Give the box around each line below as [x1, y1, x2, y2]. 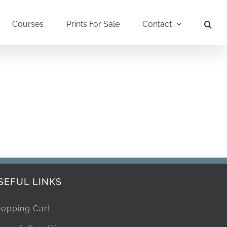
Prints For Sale [66, 19, 120, 29]
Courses [12, 19, 44, 29]
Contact [142, 19, 172, 29]
